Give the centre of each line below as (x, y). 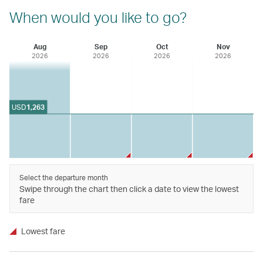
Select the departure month (64, 177)
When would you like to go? (98, 17)
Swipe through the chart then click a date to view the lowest (129, 188)
